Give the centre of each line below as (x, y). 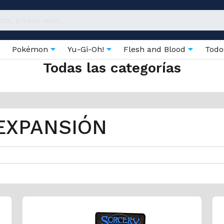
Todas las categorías (112, 68)
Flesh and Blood (156, 49)
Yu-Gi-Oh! (87, 49)
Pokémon (31, 49)
